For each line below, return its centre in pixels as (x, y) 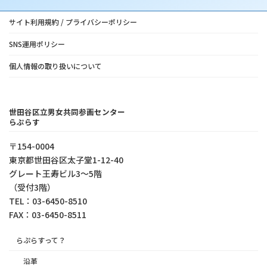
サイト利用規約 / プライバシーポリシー (73, 21)
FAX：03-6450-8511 (48, 214)
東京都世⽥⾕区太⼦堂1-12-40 (66, 159)
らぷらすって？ (41, 240)
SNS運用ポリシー (37, 44)
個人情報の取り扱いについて (55, 66)
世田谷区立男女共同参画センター (67, 112)
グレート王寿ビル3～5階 (55, 173)
